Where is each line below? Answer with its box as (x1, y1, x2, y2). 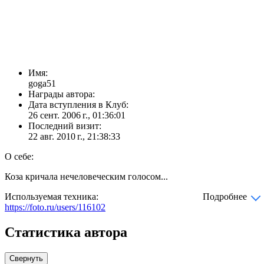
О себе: (5, 151, 34, 162)
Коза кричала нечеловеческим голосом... (5, 171, 168, 182)
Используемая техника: (5, 192, 98, 202)
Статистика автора (5, 225, 127, 240)
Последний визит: (28, 121, 101, 131)
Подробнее (203, 192, 249, 202)
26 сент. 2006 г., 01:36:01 (28, 110, 126, 121)
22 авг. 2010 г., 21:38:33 (28, 131, 120, 142)
